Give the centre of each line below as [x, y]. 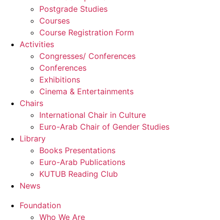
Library [33, 139]
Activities [37, 44]
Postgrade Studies [73, 9]
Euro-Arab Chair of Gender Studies [104, 127]
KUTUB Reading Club [79, 174]
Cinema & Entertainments [86, 92]
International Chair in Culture [93, 115]
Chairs [31, 103]
